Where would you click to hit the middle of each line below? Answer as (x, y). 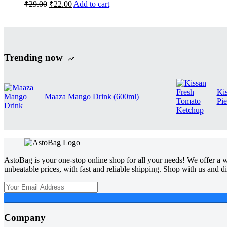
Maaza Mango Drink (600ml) (92, 96)
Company (25, 218)
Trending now (33, 57)
